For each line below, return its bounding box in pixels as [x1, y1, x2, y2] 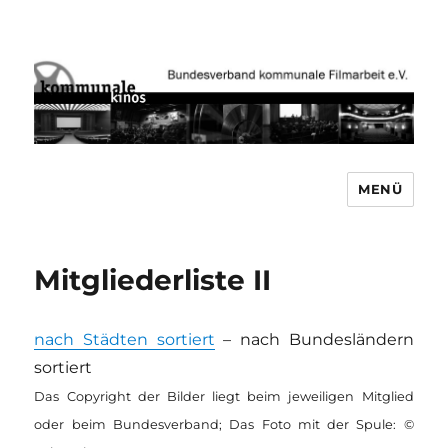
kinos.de [34, 245, 137, 274]
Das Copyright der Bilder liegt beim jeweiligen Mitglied [34, 389, 414, 405]
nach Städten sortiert [34, 330, 215, 350]
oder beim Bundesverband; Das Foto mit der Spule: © [34, 417, 414, 433]
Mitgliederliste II [34, 263, 272, 298]
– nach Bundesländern [214, 330, 414, 350]
